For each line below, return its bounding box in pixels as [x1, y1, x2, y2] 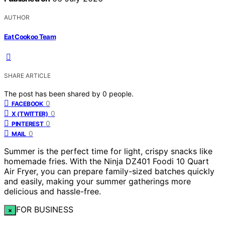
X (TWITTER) [12, 109, 48, 118]
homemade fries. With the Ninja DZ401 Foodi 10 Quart [4, 156, 209, 166]
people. [109, 89, 134, 98]
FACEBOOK [12, 99, 43, 107]
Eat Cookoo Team [4, 32, 56, 41]
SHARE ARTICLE [4, 71, 51, 79]
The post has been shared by [4, 89, 102, 98]
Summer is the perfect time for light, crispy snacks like [4, 146, 212, 156]
